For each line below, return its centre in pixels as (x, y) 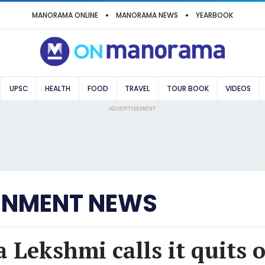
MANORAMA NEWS (147, 15)
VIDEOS (238, 88)
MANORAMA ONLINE (65, 15)
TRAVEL (138, 88)
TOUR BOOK (188, 88)
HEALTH (58, 88)
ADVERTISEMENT (132, 109)
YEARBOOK (214, 15)
